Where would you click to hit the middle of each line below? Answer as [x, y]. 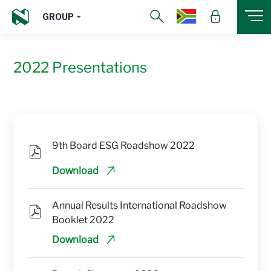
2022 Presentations [80, 67]
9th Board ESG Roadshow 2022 [123, 145]
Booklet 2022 [83, 220]
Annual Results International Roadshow [139, 205]
